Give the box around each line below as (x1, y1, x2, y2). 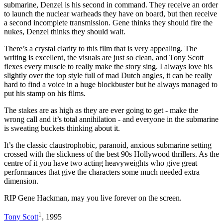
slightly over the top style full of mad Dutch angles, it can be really (4, 71, 212, 80)
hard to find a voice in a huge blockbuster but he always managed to (4, 80, 218, 89)
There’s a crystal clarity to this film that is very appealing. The (4, 44, 197, 53)
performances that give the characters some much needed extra (4, 167, 200, 176)
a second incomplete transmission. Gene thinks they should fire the (4, 18, 213, 27)
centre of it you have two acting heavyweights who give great (4, 158, 197, 167)
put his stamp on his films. (4, 89, 86, 98)
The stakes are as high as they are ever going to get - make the (4, 106, 198, 114)
